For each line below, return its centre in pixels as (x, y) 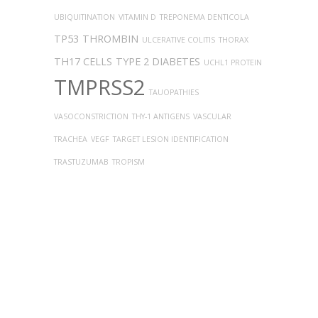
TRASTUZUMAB (81, 162)
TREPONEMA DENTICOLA (204, 17)
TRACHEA (71, 139)
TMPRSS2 (100, 87)
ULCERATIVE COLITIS (179, 40)
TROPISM (128, 162)
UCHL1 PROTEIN (233, 62)
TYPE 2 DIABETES (158, 61)
